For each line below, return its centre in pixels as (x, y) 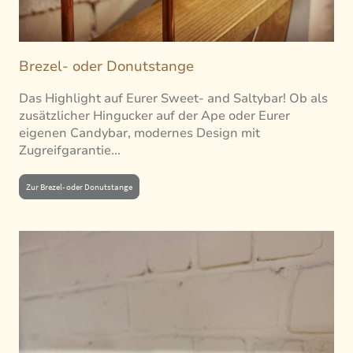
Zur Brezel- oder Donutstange (79, 187)
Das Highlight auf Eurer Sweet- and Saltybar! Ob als (173, 99)
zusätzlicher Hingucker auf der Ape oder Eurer (154, 116)
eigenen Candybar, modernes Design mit (139, 134)
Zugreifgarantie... (70, 151)
